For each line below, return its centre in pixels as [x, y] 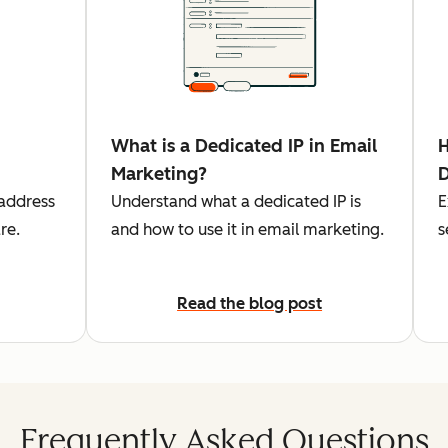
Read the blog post [250, 304]
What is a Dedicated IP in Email [243, 146]
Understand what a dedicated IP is [235, 202]
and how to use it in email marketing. [247, 230]
